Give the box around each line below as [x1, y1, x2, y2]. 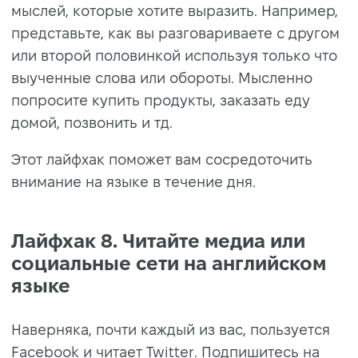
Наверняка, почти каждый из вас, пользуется [11, 321, 330, 337]
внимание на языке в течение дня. [11, 173, 256, 189]
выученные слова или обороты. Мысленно [11, 70, 312, 86]
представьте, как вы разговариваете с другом [11, 25, 340, 41]
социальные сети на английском [11, 252, 326, 274]
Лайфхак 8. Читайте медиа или [11, 229, 305, 252]
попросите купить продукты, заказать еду [11, 92, 310, 108]
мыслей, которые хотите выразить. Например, [11, 2, 338, 18]
